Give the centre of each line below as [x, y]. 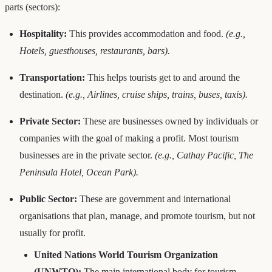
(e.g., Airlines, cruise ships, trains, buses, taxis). [157, 94]
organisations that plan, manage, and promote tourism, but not [137, 216]
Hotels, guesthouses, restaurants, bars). [95, 50]
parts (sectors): [32, 7]
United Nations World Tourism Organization [126, 254]
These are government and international [154, 199]
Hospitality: [43, 33]
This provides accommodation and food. [146, 33]
